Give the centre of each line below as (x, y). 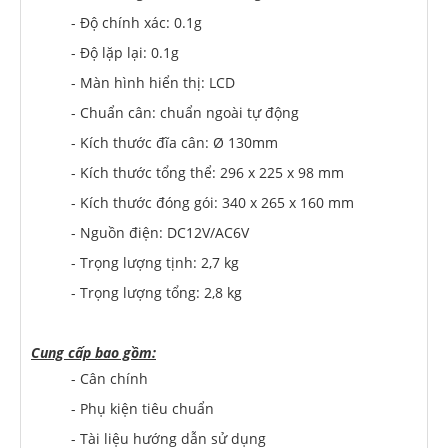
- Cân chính (109, 378)
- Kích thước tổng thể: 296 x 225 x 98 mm (207, 172)
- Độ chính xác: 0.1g (136, 22)
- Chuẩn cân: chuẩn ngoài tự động (185, 112)
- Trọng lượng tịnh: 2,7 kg (155, 262)
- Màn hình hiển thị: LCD (153, 82)
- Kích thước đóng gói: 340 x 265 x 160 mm (212, 202)
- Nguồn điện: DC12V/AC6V (160, 232)
